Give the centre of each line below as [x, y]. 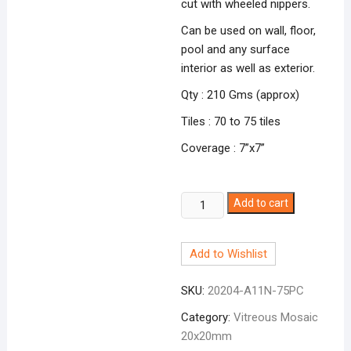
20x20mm [207, 336]
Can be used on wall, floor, [249, 30]
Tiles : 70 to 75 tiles [231, 121]
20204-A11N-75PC [256, 290]
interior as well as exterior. [248, 68]
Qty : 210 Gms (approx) [241, 94]
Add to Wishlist [229, 253]
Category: [208, 317]
